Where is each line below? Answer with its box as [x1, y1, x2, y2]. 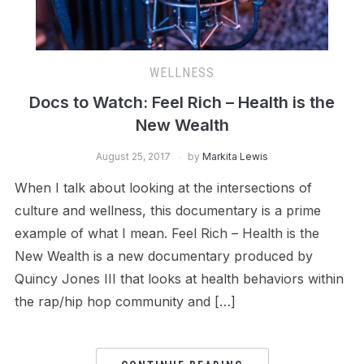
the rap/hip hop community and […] [14, 292, 236, 310]
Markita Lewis [202, 149, 268, 162]
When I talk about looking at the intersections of [14, 179, 312, 196]
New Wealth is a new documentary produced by [14, 247, 313, 264]
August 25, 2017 [96, 149, 171, 162]
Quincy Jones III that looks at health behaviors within [14, 270, 344, 287]
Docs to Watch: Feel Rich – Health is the [29, 92, 335, 112]
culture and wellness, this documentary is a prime [14, 201, 321, 219]
